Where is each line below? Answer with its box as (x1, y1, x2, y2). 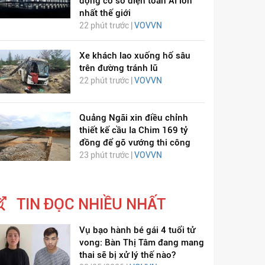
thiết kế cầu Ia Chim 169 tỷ (79, 125, 188, 136)
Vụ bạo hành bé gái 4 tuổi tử (79, 225, 195, 236)
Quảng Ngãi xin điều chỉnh (79, 112, 188, 124)
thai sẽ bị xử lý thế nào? (79, 250, 176, 261)
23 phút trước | (79, 150, 134, 160)
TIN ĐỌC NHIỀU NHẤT (17, 195, 166, 214)
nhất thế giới (79, 8, 131, 19)
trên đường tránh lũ (79, 63, 158, 74)
